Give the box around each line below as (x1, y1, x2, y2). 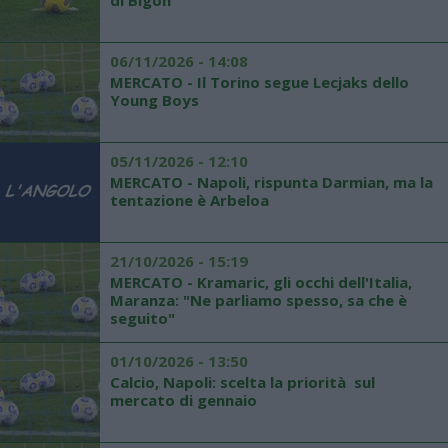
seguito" (110, 308, 175, 328)
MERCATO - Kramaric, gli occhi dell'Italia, (110, 272, 412, 292)
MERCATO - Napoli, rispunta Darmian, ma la (110, 172, 433, 192)
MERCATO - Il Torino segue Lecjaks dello (110, 72, 409, 92)
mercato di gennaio (110, 390, 257, 410)
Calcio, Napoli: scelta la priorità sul (110, 372, 375, 392)
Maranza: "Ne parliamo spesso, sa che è (110, 290, 407, 310)
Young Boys (110, 90, 199, 110)
